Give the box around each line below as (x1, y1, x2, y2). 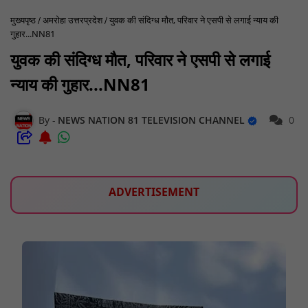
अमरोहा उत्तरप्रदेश (43, 14, 102, 27)
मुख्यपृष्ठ (10, 14, 36, 27)
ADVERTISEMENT (109, 184, 199, 200)
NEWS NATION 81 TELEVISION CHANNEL (58, 113, 247, 126)
